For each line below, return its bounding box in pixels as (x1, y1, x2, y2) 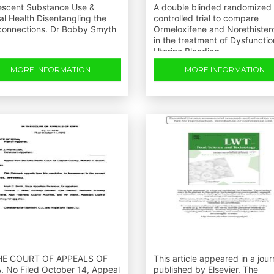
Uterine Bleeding (154, 46, 220, 56)
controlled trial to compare (154, 13, 259, 23)
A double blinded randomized (154, 2, 272, 12)
